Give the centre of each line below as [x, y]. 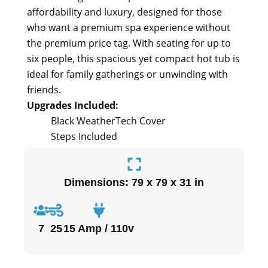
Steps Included [84, 136]
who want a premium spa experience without [129, 28]
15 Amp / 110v [99, 229]
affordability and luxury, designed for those [124, 12]
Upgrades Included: [73, 105]
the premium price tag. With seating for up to [129, 43]
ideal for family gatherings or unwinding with [127, 74]
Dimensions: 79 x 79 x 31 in [134, 182]
